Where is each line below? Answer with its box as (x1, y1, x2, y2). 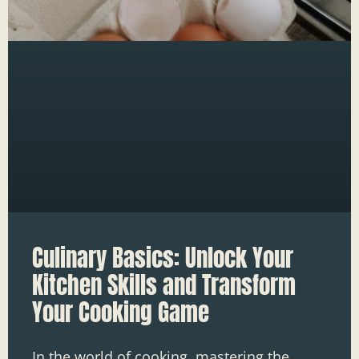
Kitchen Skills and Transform (32, 268, 296, 304)
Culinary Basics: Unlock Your (32, 240, 293, 276)
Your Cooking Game (32, 295, 209, 331)
